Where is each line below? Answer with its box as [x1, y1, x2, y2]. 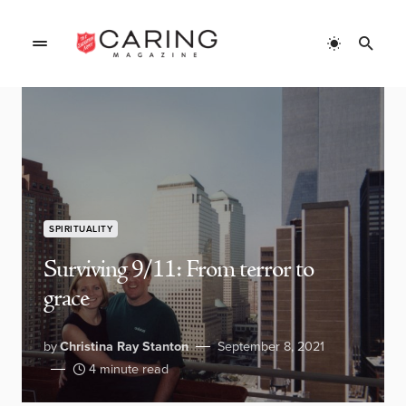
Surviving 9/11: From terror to [43, 254, 314, 286]
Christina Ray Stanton [60, 336, 188, 356]
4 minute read [89, 359, 169, 379]
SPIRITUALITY [49, 222, 112, 236]
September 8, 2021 [217, 336, 324, 356]
